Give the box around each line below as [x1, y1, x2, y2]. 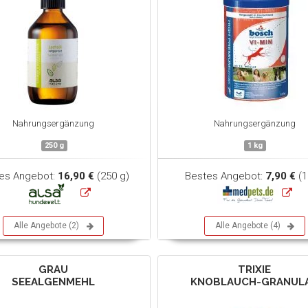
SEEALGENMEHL [12, 276, 96, 288]
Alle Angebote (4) [214, 221, 280, 230]
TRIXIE [238, 263, 272, 276]
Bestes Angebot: [184, 170, 265, 182]
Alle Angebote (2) [14, 221, 80, 230]
